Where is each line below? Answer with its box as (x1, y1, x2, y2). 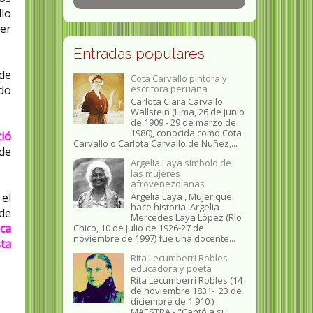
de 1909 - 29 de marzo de (130, 116, 236, 129)
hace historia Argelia (130, 200, 219, 213)
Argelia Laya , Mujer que (130, 189, 232, 203)
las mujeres (130, 167, 180, 180)
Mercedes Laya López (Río (130, 210, 242, 224)
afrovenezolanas (130, 177, 205, 190)
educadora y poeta (130, 261, 212, 275)
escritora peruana (130, 82, 208, 96)
